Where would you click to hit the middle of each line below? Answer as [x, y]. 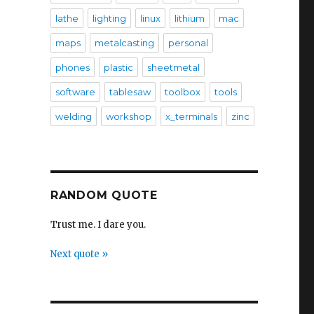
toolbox [182, 92]
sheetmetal [173, 67]
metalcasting [124, 43]
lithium [189, 18]
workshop [128, 116]
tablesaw [130, 92]
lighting [109, 18]
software [75, 92]
